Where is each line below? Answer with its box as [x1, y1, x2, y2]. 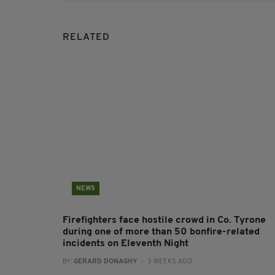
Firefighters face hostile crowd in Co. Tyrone [63, 215, 266, 225]
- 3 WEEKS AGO [137, 258, 192, 265]
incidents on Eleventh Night [63, 238, 188, 249]
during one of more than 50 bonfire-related [63, 227, 260, 237]
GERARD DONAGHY [74, 258, 137, 265]
